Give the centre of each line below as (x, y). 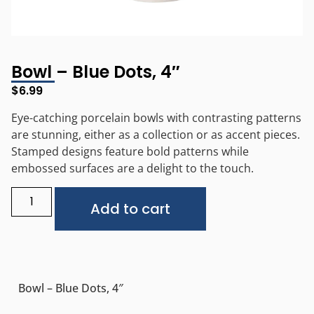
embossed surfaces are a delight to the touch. (132, 169)
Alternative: (237, 197)
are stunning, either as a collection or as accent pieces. (156, 135)
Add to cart (131, 209)
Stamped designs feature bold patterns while (130, 152)
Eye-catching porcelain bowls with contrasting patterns (156, 118)
